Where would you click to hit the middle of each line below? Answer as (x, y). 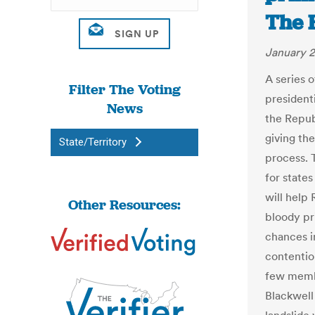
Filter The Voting (124, 89)
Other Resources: (124, 205)
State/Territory (93, 142)
